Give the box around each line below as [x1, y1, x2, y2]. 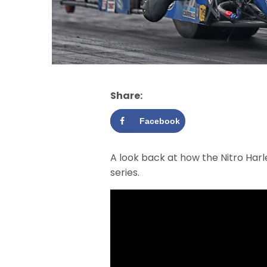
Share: [110, 88, 142, 103]
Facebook [139, 116, 180, 126]
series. [110, 165, 139, 179]
